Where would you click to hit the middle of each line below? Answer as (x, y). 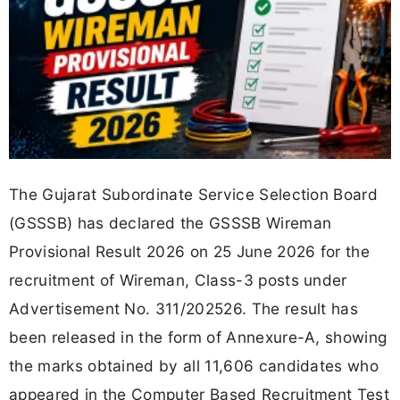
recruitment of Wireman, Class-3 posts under (178, 279)
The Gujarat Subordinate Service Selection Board (194, 194)
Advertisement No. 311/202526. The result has (184, 308)
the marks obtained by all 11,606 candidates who (194, 365)
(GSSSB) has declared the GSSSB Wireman (171, 222)
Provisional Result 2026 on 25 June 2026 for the (190, 251)
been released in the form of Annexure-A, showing (198, 337)
